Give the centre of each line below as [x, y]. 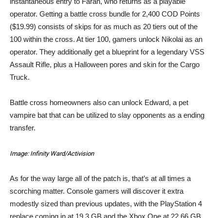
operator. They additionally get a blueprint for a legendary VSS [107, 52]
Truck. [20, 77]
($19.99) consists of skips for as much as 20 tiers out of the [104, 26]
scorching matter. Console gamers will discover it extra [97, 191]
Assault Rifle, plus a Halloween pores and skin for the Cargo [105, 64]
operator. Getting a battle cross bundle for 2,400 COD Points [105, 14]
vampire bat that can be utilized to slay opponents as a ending [107, 115]
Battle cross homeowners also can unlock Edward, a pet [99, 102]
